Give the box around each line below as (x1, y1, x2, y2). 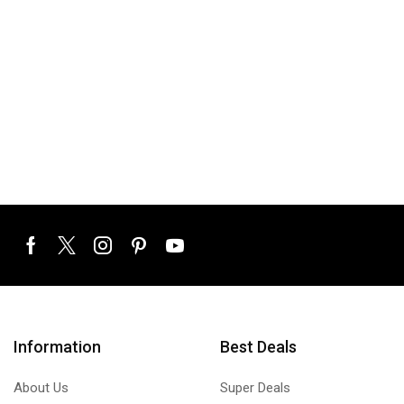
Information (14, 336, 101, 356)
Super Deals (219, 379, 290, 396)
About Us (14, 379, 69, 396)
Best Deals (219, 336, 297, 356)
